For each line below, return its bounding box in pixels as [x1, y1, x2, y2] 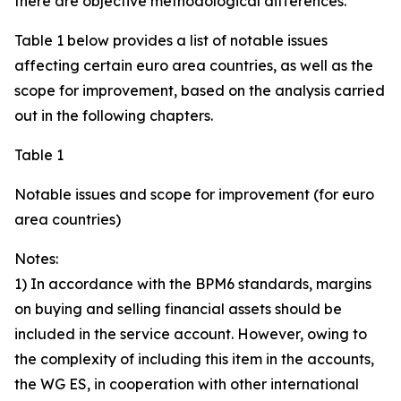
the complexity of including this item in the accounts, [14, 350, 374, 368]
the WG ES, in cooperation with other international [14, 375, 359, 393]
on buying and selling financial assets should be [14, 300, 342, 318]
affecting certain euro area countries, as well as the [14, 56, 373, 74]
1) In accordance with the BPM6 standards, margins [14, 275, 371, 293]
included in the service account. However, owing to [14, 325, 367, 343]
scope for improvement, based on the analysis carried [14, 81, 385, 99]
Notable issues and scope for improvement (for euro [14, 185, 374, 203]
